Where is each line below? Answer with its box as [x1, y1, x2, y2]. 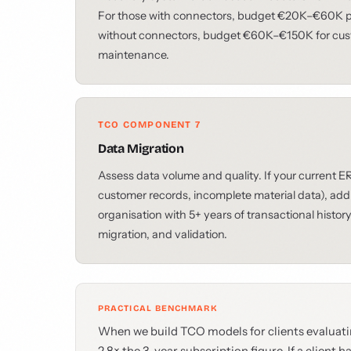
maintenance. [98, 48, 169, 62]
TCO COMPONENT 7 [98, 119, 201, 130]
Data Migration [98, 141, 184, 156]
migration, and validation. [98, 227, 227, 241]
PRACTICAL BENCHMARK [98, 303, 218, 313]
